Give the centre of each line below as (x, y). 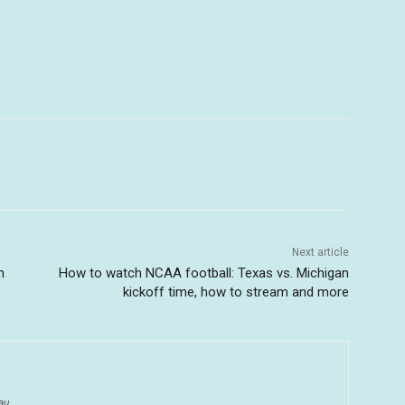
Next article (320, 252)
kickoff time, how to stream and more (235, 292)
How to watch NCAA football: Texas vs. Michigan (203, 273)
